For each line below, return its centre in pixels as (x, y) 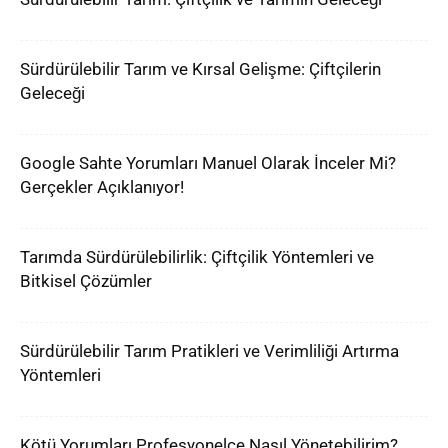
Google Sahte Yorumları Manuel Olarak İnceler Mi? (208, 163)
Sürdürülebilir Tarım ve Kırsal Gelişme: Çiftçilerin (200, 69)
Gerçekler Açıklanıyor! (102, 187)
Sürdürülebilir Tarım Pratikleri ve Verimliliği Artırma (209, 351)
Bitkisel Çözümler (86, 281)
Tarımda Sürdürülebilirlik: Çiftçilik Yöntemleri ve (197, 257)
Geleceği (52, 93)
